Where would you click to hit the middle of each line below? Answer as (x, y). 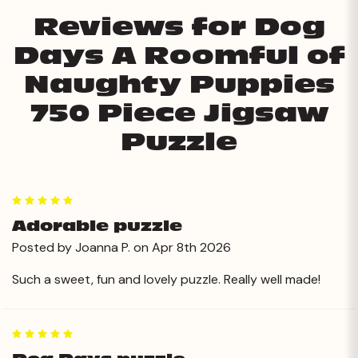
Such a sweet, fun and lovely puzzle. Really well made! (166, 279)
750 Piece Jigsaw (179, 113)
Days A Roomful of (179, 56)
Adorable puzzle (97, 226)
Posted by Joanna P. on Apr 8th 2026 (121, 247)
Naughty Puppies (179, 85)
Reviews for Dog (179, 27)
